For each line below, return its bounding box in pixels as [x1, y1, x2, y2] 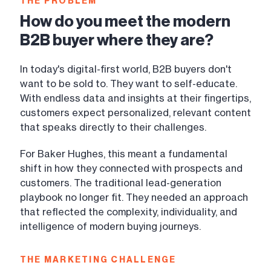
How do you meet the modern [20, 12, 230, 31]
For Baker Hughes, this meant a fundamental [20, 148, 227, 160]
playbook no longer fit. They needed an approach [20, 191, 248, 204]
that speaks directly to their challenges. [20, 121, 206, 134]
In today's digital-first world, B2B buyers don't [20, 63, 232, 76]
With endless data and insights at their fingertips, [20, 92, 251, 105]
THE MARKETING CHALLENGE [20, 255, 177, 266]
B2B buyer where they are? [20, 31, 214, 50]
